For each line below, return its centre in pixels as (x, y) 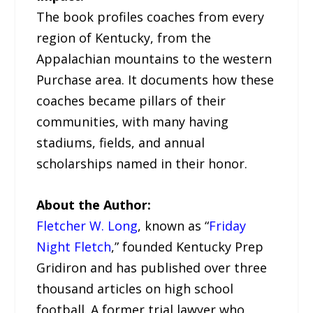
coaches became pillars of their (131, 101)
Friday (228, 226)
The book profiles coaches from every (151, 17)
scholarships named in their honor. (142, 164)
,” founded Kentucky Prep (188, 247)
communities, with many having (133, 122)
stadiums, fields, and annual (121, 143)
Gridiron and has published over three (152, 268)
